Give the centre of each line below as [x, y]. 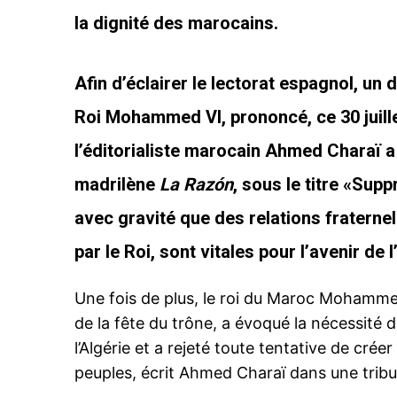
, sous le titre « [292, 185]
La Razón [196, 185]
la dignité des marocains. [176, 23]
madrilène [117, 185]
